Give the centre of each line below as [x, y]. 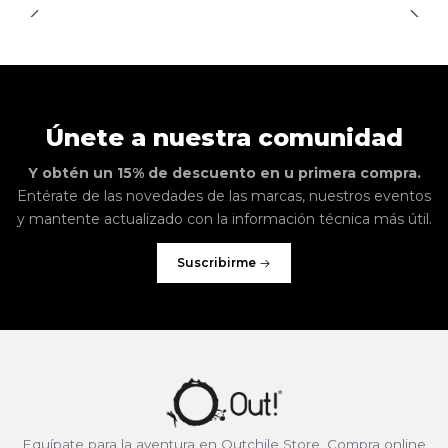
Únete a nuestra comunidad [224, 137]
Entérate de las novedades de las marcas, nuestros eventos [224, 195]
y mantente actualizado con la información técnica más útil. [224, 218]
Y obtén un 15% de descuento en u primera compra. [224, 172]
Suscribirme [216, 262]
